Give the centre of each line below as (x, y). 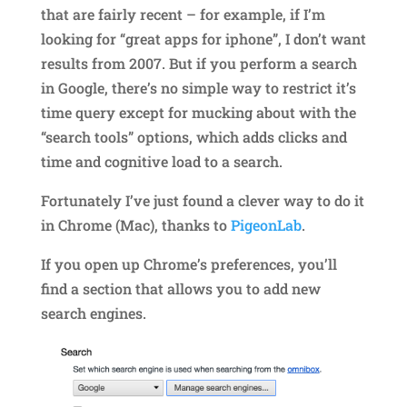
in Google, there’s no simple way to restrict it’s (198, 87)
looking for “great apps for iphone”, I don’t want (203, 38)
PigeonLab (266, 224)
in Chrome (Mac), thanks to (135, 224)
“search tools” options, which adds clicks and (194, 136)
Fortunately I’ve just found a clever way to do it (202, 200)
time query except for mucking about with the (198, 112)
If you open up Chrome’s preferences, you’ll (189, 263)
